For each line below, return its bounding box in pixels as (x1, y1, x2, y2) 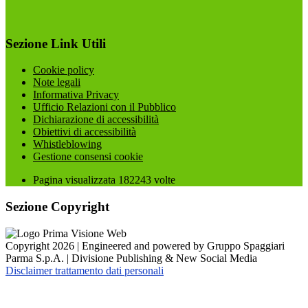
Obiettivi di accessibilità (33, 126, 136, 138)
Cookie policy (33, 64, 94, 76)
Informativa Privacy (33, 89, 119, 101)
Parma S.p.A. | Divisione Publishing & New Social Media (5, 252, 257, 264)
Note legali (33, 76, 80, 89)
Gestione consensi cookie (33, 151, 143, 163)
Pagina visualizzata (33, 174, 118, 186)
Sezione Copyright (5, 199, 109, 214)
